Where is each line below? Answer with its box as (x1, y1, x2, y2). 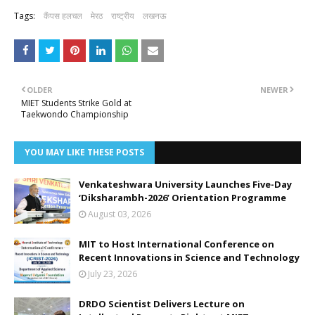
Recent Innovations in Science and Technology (79, 251, 300, 264)
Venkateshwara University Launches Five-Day (79, 178, 292, 191)
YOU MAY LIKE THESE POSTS (25, 146, 144, 158)
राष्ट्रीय (111, 10, 134, 22)
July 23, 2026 (88, 268, 137, 280)
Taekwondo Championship (21, 108, 129, 120)
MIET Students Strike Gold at (21, 97, 131, 109)
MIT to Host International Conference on (79, 238, 274, 250)
